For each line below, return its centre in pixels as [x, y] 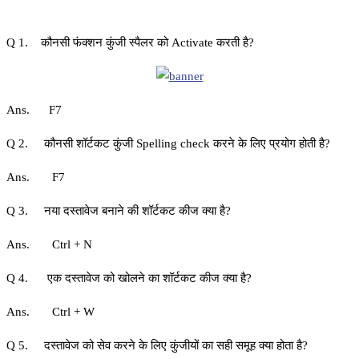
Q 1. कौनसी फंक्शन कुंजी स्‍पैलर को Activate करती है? [130, 43]
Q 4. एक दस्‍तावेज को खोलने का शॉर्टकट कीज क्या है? [129, 278]
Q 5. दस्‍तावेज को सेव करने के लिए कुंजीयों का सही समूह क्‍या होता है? [157, 346]
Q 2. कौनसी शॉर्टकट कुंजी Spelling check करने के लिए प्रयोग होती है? [168, 144]
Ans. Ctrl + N [49, 245]
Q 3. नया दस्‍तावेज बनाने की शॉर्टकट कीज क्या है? [119, 211]
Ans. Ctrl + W [50, 312]
